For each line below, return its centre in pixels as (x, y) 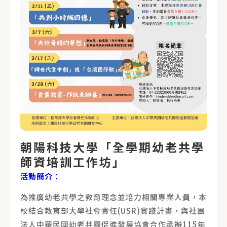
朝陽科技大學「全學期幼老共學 (112, 147)
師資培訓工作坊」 (73, 161)
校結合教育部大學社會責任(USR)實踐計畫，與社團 (113, 211)
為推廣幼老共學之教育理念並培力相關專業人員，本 (113, 197)
